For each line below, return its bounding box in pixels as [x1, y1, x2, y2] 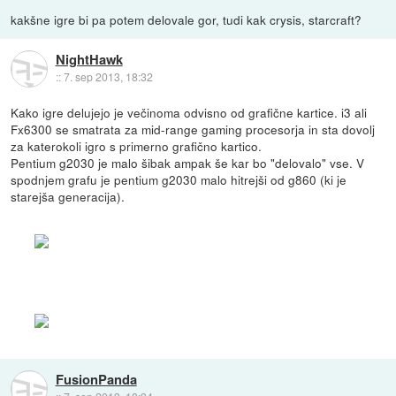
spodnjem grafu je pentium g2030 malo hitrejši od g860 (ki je [11, 171, 347, 189]
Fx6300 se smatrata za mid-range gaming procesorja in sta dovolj [11, 120, 376, 139]
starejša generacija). [11, 187, 126, 206]
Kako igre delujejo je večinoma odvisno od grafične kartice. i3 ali [11, 103, 368, 122]
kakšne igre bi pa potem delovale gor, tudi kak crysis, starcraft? [11, 11, 362, 29]
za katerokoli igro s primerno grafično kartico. [11, 137, 263, 156]
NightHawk [55, 49, 123, 70]
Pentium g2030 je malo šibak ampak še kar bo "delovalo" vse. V [11, 154, 365, 172]
